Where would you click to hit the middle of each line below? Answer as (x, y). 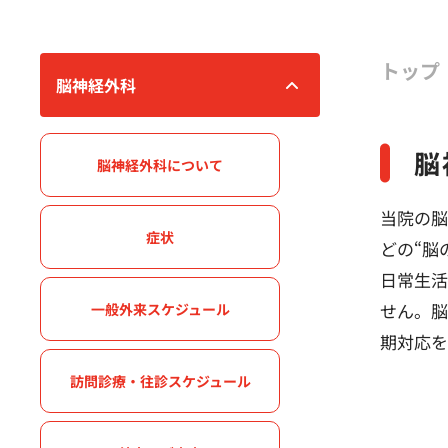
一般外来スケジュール (160, 308)
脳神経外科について (160, 164)
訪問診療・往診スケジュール (160, 380)
